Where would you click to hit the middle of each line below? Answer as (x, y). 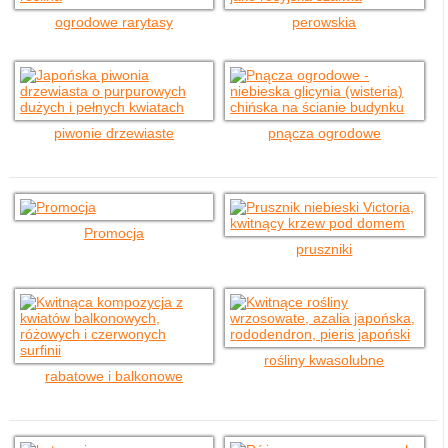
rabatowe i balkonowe (114, 376)
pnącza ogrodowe (324, 133)
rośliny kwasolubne (324, 360)
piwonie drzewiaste (114, 133)
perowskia (324, 22)
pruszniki (324, 249)
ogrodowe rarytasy (114, 22)
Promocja (114, 233)
